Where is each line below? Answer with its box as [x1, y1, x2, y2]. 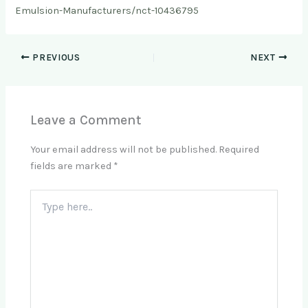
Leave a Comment [30, 111, 142, 128]
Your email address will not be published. [30, 144, 217, 156]
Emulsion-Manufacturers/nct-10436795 [15, 5, 199, 17]
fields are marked [30, 160, 114, 173]
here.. [30, 203, 54, 216]
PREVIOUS [30, 52, 80, 63]
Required [219, 144, 260, 156]
